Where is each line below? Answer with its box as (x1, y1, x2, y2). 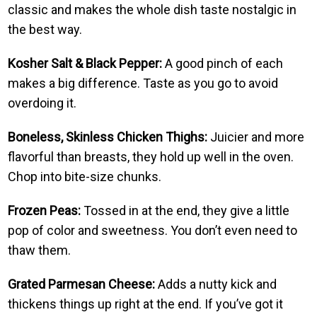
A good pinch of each (162, 55, 284, 71)
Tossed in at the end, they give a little (81, 202, 290, 218)
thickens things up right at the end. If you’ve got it (8, 296, 284, 311)
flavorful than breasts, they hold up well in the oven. (8, 149, 294, 164)
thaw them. (8, 242, 71, 258)
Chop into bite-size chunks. (8, 168, 162, 184)
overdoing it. (8, 95, 77, 110)
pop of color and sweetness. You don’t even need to (8, 222, 298, 238)
